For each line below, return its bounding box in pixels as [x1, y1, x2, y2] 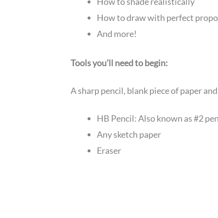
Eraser [97, 145, 122, 156]
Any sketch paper [97, 128, 162, 140]
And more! [97, 28, 137, 39]
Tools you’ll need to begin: [71, 57, 168, 69]
